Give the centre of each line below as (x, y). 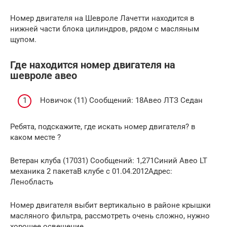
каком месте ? (35, 137)
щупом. (23, 40)
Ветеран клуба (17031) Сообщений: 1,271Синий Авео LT (109, 160)
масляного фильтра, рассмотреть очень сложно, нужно (110, 216)
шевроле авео (44, 76)
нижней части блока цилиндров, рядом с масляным (105, 29)
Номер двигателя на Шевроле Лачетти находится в (102, 18)
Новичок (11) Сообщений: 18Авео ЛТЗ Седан (120, 100)
